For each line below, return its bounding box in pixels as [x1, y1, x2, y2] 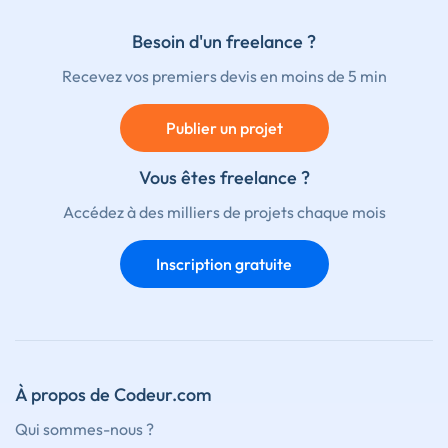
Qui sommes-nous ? [15, 419, 154, 440]
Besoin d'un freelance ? [132, 30, 316, 54]
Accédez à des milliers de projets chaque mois [62, 202, 386, 223]
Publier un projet [165, 118, 283, 139]
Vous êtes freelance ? [138, 166, 310, 190]
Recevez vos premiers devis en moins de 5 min [61, 66, 387, 87]
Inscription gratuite [156, 254, 292, 275]
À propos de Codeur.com [15, 383, 212, 407]
